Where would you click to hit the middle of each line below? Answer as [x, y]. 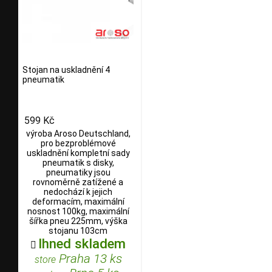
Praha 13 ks [89, 258]
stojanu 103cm [78, 230]
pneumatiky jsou [78, 172]
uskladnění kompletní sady [78, 153]
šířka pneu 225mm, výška [78, 221]
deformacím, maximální [78, 201]
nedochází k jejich [78, 192]
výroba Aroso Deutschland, [78, 133]
